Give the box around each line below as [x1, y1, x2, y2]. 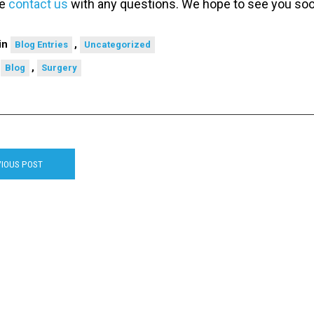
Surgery [41, 62, 77, 74]
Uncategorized [84, 39, 151, 50]
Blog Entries [15, 39, 68, 50]
